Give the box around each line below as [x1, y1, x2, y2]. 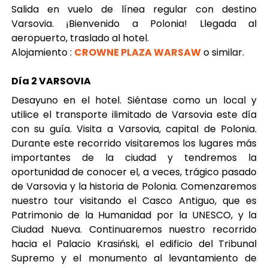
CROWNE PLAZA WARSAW [74, 45, 201, 59]
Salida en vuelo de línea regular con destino [11, 2, 257, 16]
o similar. [200, 45, 244, 59]
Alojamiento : [11, 45, 74, 59]
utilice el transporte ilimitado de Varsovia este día [11, 108, 257, 121]
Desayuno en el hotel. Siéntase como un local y [11, 93, 257, 107]
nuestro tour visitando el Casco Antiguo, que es [11, 194, 257, 208]
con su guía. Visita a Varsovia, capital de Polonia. [11, 122, 257, 136]
